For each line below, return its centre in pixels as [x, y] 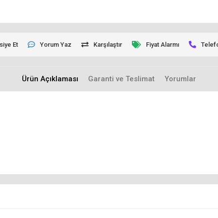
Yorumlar [180, 79]
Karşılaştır [108, 45]
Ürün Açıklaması [50, 79]
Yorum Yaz [56, 45]
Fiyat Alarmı [163, 45]
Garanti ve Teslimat [121, 79]
